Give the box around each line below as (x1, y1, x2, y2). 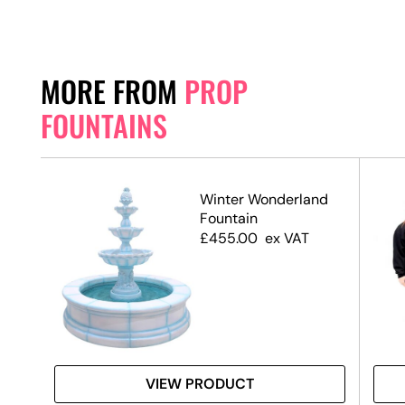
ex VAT (265, 228, 309, 248)
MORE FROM (41, 69, 184, 112)
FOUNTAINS (41, 103, 167, 146)
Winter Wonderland (200, 189, 328, 209)
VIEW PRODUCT (146, 374, 254, 394)
